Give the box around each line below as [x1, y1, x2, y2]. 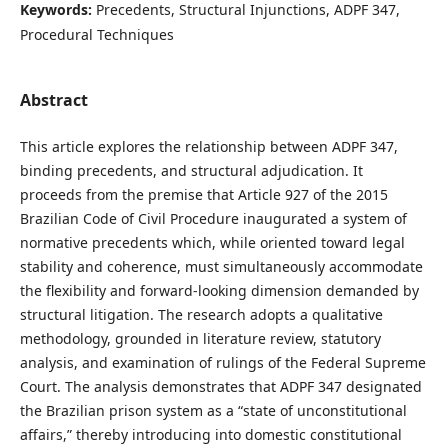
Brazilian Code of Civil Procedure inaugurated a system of [19, 209, 407, 229]
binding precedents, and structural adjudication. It [19, 161, 363, 181]
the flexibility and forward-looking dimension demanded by [19, 281, 419, 301]
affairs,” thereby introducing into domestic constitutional [19, 425, 402, 445]
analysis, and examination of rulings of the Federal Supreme [19, 353, 426, 373]
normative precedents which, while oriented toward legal [19, 233, 405, 253]
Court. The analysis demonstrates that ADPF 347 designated [19, 377, 422, 397]
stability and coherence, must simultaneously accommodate [19, 257, 423, 277]
